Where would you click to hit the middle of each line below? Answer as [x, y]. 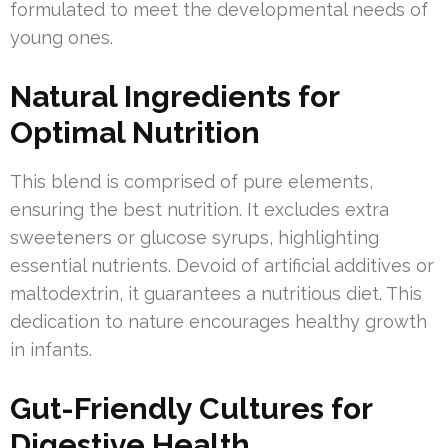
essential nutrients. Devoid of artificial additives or [222, 266]
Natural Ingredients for [174, 97]
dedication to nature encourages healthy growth [218, 322]
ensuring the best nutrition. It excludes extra [199, 210]
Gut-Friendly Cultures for [191, 409]
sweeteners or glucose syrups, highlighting [194, 238]
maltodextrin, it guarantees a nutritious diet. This [216, 294]
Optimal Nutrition [135, 133]
